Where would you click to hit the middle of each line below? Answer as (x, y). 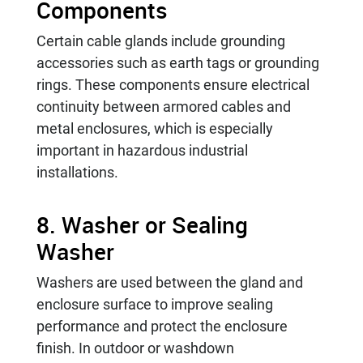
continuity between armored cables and (164, 106)
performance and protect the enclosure (162, 326)
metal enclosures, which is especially (155, 128)
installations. (77, 172)
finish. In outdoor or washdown (135, 348)
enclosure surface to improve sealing (155, 304)
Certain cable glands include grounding (161, 41)
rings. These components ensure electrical (173, 84)
